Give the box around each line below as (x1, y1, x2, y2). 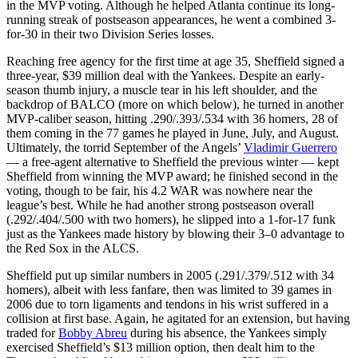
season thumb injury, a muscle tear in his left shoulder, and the (6, 82, 317, 97)
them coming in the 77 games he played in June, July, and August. (6, 125, 339, 140)
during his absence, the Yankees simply (127, 325, 327, 340)
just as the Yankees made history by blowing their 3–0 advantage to (6, 226, 344, 241)
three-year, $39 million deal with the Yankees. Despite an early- (6, 68, 324, 82)
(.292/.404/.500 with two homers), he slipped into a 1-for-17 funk (6, 212, 336, 226)
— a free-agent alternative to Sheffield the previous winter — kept (6, 154, 339, 169)
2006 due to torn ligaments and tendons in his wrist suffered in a (6, 296, 328, 311)
